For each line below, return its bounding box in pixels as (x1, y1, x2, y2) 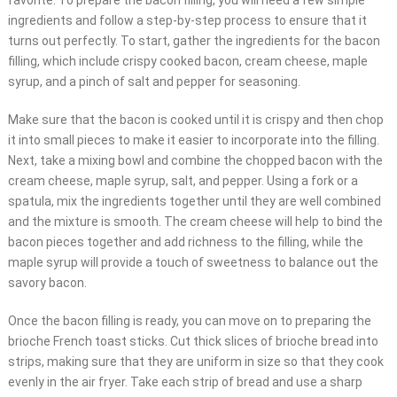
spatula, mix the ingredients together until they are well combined (7, 194, 381, 209)
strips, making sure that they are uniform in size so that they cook (7, 354, 384, 370)
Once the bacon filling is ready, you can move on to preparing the (7, 314, 371, 329)
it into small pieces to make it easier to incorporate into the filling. (7, 133, 379, 148)
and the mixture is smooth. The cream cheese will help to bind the (7, 214, 383, 230)
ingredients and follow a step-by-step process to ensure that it (7, 13, 367, 28)
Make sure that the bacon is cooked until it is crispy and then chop (7, 113, 384, 128)
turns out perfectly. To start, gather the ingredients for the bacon (7, 34, 380, 49)
